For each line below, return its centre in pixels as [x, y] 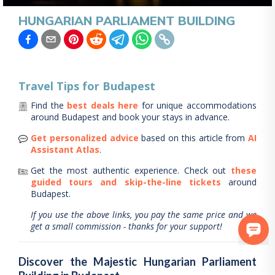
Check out [203, 170]
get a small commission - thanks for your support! [126, 226]
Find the [47, 105]
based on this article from [193, 138]
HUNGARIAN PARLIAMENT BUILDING [127, 21]
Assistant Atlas [65, 149]
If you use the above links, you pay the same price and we [144, 215]
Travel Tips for [60, 86]
